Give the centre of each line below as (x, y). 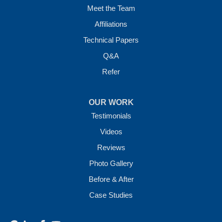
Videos (111, 132)
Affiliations (111, 24)
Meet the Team (111, 8)
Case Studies (111, 195)
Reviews (111, 147)
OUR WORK (111, 102)
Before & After (111, 179)
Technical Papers (111, 40)
